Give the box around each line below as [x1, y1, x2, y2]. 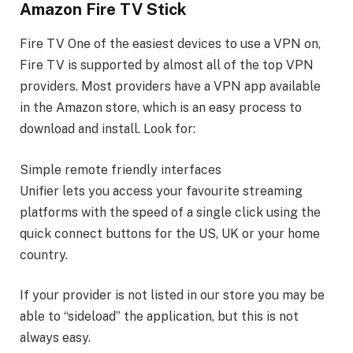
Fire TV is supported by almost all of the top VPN [20, 58, 314, 73]
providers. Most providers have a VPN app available [20, 79, 321, 95]
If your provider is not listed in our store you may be [20, 288, 325, 303]
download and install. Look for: [20, 121, 195, 137]
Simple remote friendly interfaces [20, 162, 221, 177]
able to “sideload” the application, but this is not [20, 309, 299, 325]
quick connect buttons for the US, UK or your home [20, 225, 320, 241]
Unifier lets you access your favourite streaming [20, 183, 303, 199]
